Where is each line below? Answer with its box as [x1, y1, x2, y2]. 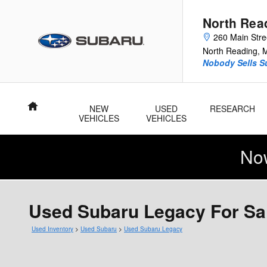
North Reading [203, 45, 257, 57]
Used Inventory [32, 225, 73, 233]
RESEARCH [210, 103, 256, 114]
